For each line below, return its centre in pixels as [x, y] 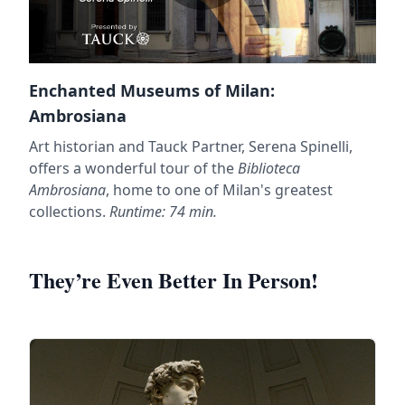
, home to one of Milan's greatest [219, 189]
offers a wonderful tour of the [133, 168]
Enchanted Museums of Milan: [152, 90]
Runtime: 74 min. [161, 211]
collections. [67, 211]
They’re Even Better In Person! [174, 279]
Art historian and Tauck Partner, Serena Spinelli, [191, 146]
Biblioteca [269, 168]
